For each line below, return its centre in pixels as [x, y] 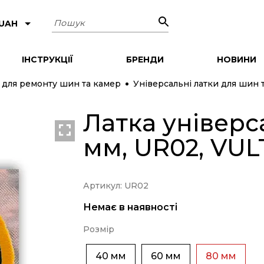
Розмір [98, 229]
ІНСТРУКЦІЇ [47, 59]
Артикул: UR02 [115, 185]
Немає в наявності [130, 207]
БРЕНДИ [145, 59]
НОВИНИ [237, 59]
